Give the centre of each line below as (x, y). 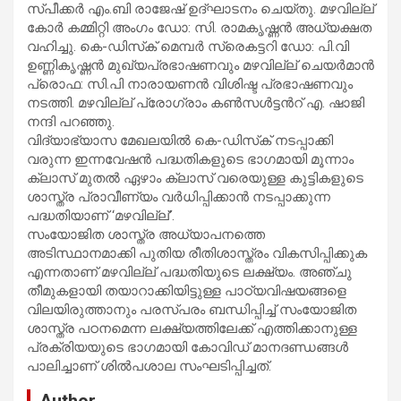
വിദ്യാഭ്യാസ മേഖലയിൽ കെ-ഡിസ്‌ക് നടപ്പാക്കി (180, 140)
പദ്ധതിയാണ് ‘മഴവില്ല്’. (101, 215)
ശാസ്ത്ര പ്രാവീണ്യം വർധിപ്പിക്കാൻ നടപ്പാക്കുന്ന (179, 196)
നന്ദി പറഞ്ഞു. (71, 121)
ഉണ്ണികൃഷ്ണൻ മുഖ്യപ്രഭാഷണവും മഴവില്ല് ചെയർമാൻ (200, 65)
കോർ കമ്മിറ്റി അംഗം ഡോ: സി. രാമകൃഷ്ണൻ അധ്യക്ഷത (199, 27)
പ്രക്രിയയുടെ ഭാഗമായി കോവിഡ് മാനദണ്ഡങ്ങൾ (188, 347)
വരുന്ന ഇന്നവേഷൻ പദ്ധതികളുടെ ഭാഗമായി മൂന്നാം (190, 159)
